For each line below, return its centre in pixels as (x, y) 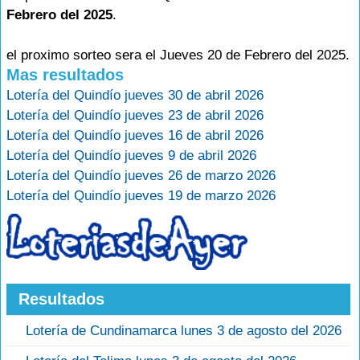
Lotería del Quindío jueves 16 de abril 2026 (135, 135)
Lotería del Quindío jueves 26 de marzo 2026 (141, 176)
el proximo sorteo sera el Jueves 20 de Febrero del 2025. (178, 55)
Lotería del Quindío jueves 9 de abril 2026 (131, 155)
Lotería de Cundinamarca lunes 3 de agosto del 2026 (184, 331)
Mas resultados (65, 75)
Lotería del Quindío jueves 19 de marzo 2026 (141, 196)
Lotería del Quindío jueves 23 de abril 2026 (135, 115)
